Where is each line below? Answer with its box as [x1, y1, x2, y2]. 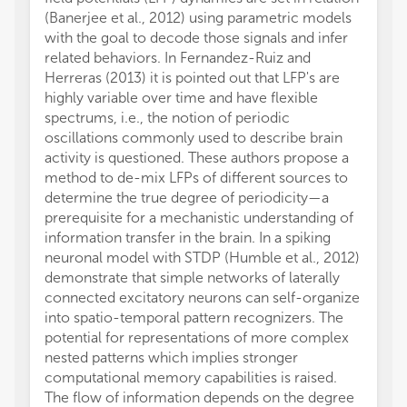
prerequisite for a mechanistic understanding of [45, 209, 353, 226]
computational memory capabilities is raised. [45, 369, 337, 386]
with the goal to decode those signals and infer [45, 29, 348, 46]
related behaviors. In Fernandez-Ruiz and [45, 49, 311, 66]
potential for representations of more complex [45, 329, 349, 346]
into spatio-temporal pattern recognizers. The [45, 309, 343, 326]
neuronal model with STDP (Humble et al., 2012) [45, 249, 360, 266]
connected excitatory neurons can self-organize [45, 289, 360, 306]
